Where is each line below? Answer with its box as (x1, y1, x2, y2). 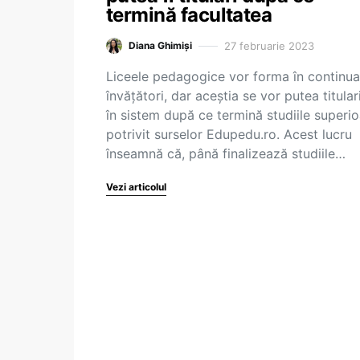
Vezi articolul (106, 181, 166, 193)
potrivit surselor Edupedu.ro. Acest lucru (106, 126, 352, 142)
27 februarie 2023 (224, 39, 314, 52)
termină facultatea (106, 3, 272, 27)
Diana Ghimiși (129, 39, 192, 51)
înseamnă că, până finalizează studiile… (106, 145, 346, 162)
